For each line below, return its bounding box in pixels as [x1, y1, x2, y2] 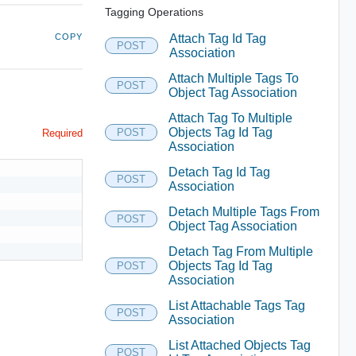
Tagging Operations [104, 5, 203, 18]
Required [41, 126, 83, 139]
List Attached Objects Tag [168, 338, 311, 352]
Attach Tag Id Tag [168, 31, 266, 45]
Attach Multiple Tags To [168, 71, 299, 85]
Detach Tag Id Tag [168, 164, 270, 179]
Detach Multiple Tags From [168, 204, 319, 219]
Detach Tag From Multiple [168, 244, 313, 258]
